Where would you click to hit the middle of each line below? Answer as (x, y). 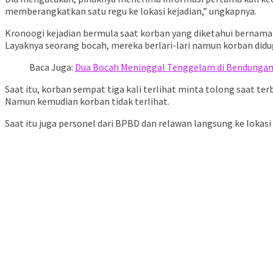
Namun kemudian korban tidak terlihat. (87, 101)
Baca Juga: (52, 67)
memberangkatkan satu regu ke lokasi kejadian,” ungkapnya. (131, 11)
